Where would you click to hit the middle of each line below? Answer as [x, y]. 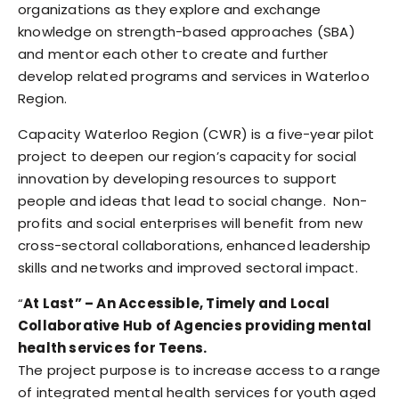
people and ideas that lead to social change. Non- [193, 201]
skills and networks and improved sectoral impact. [188, 268]
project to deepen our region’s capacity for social [187, 157]
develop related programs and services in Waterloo [194, 77]
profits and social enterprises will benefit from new [191, 224]
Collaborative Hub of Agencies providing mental [195, 326]
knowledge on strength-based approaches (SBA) [187, 32]
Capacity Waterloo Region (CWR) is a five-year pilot [196, 134]
